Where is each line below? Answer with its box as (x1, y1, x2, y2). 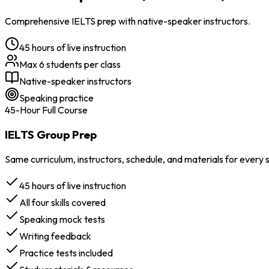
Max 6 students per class (19, 58, 121, 71)
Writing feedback (19, 229, 91, 242)
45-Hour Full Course (5, 104, 88, 116)
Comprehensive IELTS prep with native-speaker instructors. (5, 15, 250, 28)
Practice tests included (19, 246, 113, 259)
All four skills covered (19, 196, 106, 208)
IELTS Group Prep (5, 127, 97, 142)
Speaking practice (19, 92, 94, 104)
